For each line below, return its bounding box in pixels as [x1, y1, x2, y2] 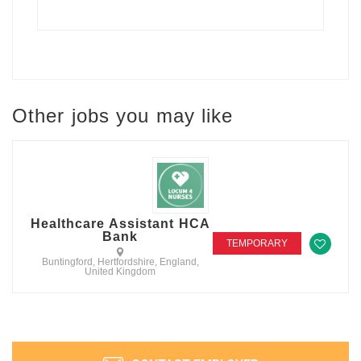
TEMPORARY [226, 238, 288, 250]
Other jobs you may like [12, 105, 234, 127]
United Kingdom [85, 266, 156, 278]
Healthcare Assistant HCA [30, 217, 210, 231]
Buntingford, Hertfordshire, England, [41, 256, 199, 268]
